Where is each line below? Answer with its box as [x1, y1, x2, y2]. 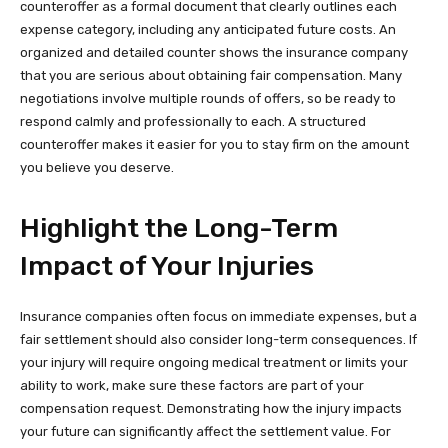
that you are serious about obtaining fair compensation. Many [20, 67, 402, 83]
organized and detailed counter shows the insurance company [20, 44, 408, 60]
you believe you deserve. [20, 159, 174, 175]
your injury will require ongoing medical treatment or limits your [20, 354, 408, 370]
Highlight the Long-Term [20, 211, 338, 244]
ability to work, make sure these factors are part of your [20, 377, 364, 393]
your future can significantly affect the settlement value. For [20, 423, 391, 439]
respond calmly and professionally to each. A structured [20, 113, 366, 129]
